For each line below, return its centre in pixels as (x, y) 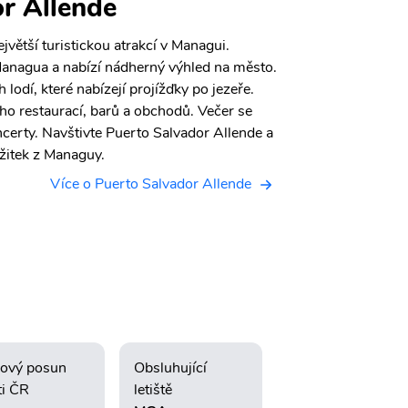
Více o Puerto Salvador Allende (151, 184)
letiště (153, 390)
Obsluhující (170, 368)
